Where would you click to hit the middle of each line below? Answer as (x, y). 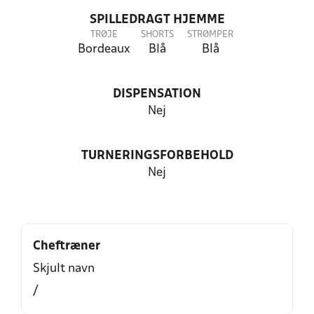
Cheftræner (67, 246)
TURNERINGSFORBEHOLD (157, 156)
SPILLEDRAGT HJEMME (157, 20)
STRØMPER (210, 35)
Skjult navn (64, 269)
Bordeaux (104, 49)
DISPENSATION (157, 94)
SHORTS (157, 35)
